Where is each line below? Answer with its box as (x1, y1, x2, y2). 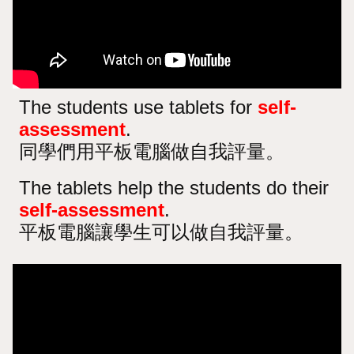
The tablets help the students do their (19, 176, 330, 198)
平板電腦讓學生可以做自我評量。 (19, 220, 304, 243)
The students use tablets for (19, 96, 258, 118)
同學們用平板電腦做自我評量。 (19, 140, 285, 162)
